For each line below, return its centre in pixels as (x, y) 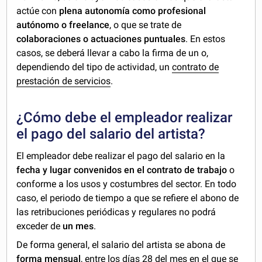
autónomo (38, 25)
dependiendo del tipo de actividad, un (94, 67)
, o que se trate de (146, 25)
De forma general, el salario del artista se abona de (121, 244)
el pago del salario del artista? (111, 134)
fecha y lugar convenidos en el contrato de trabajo (122, 170)
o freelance (86, 25)
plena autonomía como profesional (132, 11)
